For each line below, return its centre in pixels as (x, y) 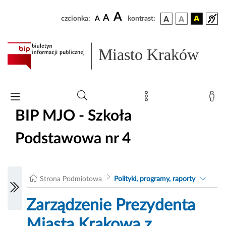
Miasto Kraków (149, 55)
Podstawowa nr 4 (73, 138)
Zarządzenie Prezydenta (111, 206)
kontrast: (142, 19)
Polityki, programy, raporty (154, 179)
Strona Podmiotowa (71, 179)
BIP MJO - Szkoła (73, 116)
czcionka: (76, 19)
